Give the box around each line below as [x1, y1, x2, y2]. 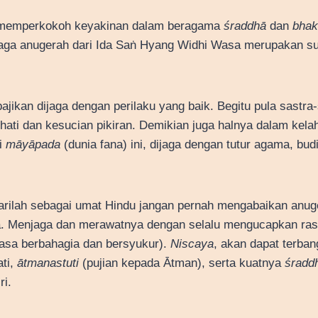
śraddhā [224, 18, 266, 33]
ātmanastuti [17, 256, 79, 270]
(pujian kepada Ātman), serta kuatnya [79, 256, 285, 270]
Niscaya [170, 236, 214, 251]
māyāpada [6, 137, 60, 151]
